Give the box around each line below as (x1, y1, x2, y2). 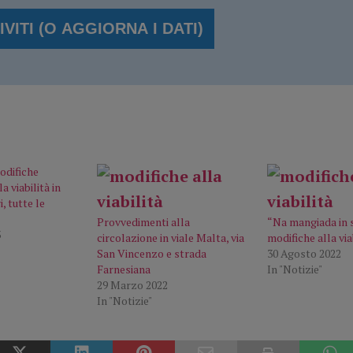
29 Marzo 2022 (97, 277, 169, 292)
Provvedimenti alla (97, 214, 191, 229)
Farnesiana (97, 261, 151, 277)
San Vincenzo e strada (97, 245, 207, 261)
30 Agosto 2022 (267, 245, 342, 261)
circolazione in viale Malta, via (97, 229, 245, 245)
